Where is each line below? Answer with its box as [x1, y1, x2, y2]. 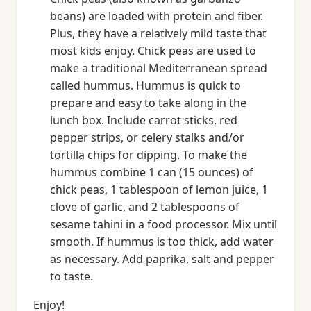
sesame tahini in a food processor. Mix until [50, 217, 277, 232]
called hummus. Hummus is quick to [50, 78, 241, 93]
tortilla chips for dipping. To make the [50, 147, 247, 162]
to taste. [50, 269, 93, 284]
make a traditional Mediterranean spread [50, 60, 267, 76]
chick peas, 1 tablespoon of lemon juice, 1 [50, 182, 268, 197]
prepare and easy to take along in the [50, 95, 246, 110]
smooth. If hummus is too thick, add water [50, 234, 274, 249]
